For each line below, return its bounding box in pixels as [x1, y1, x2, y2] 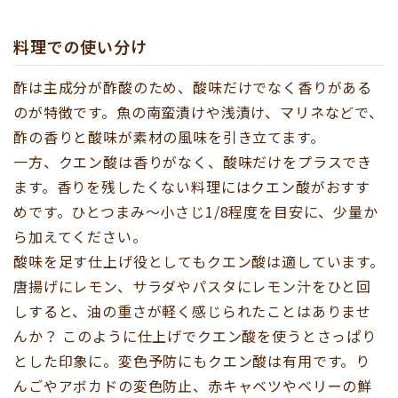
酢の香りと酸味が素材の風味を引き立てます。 [13, 126, 325, 148]
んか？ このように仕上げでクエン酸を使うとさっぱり [13, 325, 377, 347]
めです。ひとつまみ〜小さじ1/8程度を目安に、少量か [13, 201, 378, 223]
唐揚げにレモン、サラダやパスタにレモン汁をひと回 [13, 275, 372, 298]
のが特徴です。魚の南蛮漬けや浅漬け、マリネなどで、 [13, 101, 384, 123]
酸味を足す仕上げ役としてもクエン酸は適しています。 [13, 251, 385, 273]
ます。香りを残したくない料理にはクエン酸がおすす [13, 176, 371, 198]
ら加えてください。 [13, 226, 147, 248]
